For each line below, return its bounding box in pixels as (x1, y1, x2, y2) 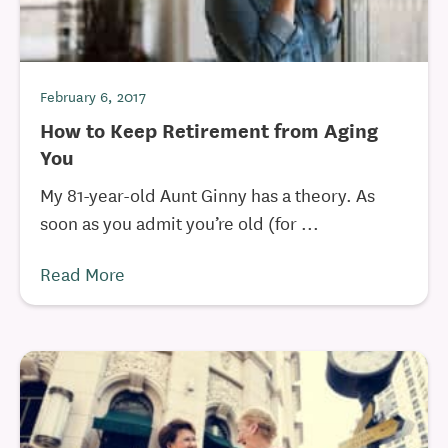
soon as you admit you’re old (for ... (40, 209, 319, 235)
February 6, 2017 (40, 85, 146, 107)
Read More (40, 260, 125, 286)
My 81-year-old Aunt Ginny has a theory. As (40, 181, 375, 207)
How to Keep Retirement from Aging (40, 115, 378, 144)
